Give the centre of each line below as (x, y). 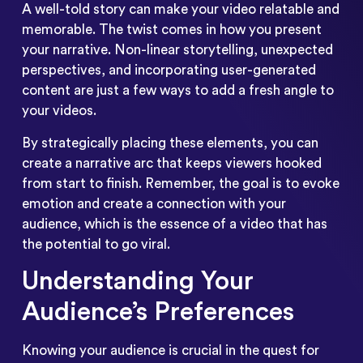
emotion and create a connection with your (154, 203)
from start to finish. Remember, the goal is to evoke (180, 183)
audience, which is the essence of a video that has (174, 224)
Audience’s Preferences (158, 312)
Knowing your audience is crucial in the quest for (170, 351)
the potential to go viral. (96, 244)
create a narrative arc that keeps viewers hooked (171, 163)
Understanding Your (137, 282)
